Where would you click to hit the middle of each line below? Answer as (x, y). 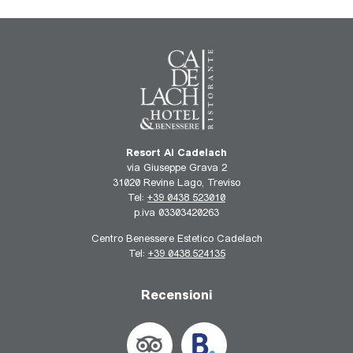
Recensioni (176, 295)
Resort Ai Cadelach (176, 153)
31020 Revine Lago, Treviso (176, 183)
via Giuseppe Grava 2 (176, 168)
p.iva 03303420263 (176, 213)
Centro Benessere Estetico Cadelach (176, 240)
